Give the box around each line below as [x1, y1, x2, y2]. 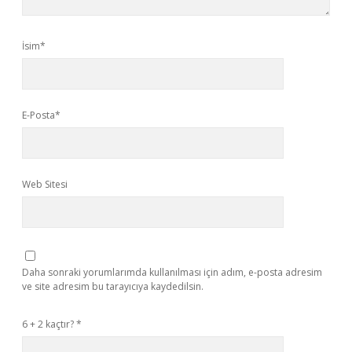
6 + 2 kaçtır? [22, 317, 76, 331]
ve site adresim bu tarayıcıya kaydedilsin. [22, 280, 203, 293]
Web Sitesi [22, 178, 68, 191]
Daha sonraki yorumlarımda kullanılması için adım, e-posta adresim [22, 266, 322, 279]
